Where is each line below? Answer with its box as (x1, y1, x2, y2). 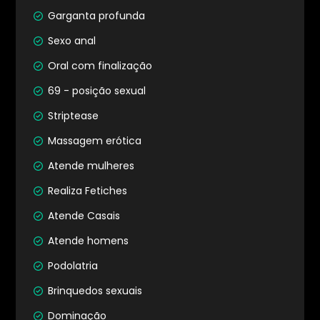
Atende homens (47, 236, 129, 248)
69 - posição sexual (47, 86, 146, 98)
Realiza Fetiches (47, 186, 127, 198)
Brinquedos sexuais (47, 286, 142, 298)
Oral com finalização (47, 61, 152, 73)
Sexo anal (47, 36, 96, 48)
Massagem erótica (47, 136, 141, 148)
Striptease (47, 111, 99, 123)
